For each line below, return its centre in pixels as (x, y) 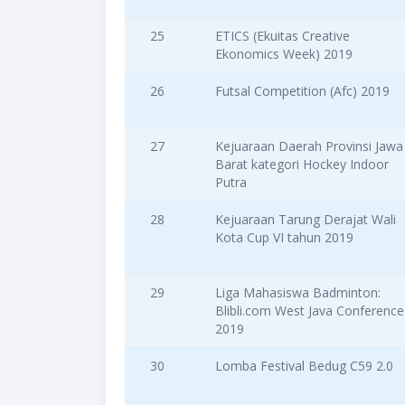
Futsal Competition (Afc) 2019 (302, 91)
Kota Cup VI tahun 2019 (284, 238)
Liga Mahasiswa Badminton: (298, 293)
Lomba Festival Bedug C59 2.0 (304, 366)
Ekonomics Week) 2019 (284, 54)
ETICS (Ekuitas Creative (283, 36)
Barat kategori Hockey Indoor (302, 165)
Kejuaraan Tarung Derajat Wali (306, 220)
